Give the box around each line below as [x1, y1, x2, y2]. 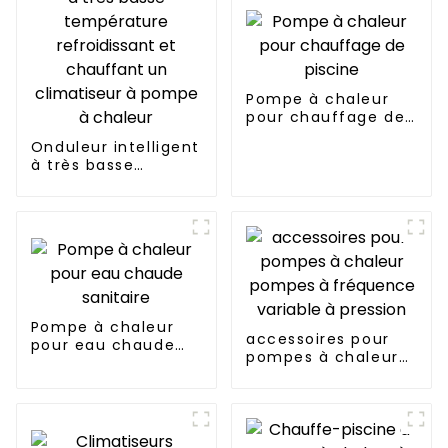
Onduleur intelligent [30, 137, 200, 158]
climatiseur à [30, 227, 142, 248]
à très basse [30, 155, 135, 176]
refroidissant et [30, 191, 162, 212]
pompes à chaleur [245, 347, 399, 368]
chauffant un [30, 209, 144, 230]
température [30, 173, 139, 194]
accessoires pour [245, 329, 390, 350]
